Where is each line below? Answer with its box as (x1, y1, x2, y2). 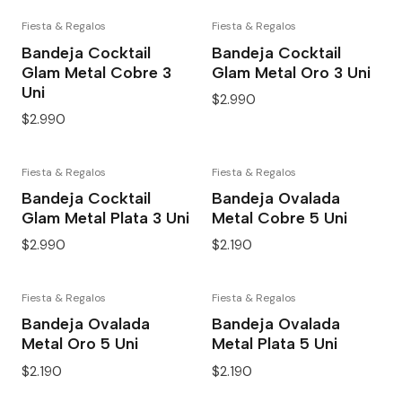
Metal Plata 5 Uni (212, 334, 337, 354)
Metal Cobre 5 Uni (212, 207, 347, 227)
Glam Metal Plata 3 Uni (22, 207, 189, 227)
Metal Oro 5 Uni (22, 334, 138, 354)
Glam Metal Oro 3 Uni (212, 62, 371, 82)
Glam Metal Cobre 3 (22, 62, 171, 82)
